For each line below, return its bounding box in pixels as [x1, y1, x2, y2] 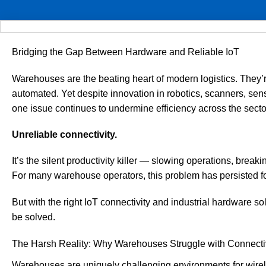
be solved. [12, 211, 55, 222]
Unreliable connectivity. [12, 129, 117, 140]
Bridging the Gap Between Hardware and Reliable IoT [12, 47, 239, 57]
